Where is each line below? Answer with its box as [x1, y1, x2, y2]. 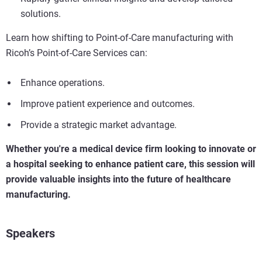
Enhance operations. [20, 77, 105, 89]
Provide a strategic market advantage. [20, 119, 177, 131]
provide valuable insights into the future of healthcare [6, 174, 231, 185]
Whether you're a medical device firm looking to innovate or [6, 143, 256, 155]
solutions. [20, 8, 61, 20]
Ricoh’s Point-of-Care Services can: [6, 47, 147, 59]
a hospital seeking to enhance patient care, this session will [6, 158, 255, 170]
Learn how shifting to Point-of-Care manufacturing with [6, 32, 233, 44]
